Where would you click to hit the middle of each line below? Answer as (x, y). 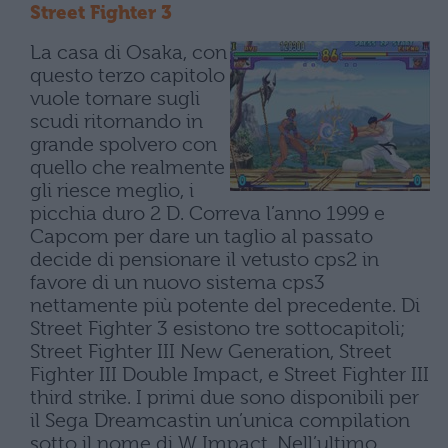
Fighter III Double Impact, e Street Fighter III (229, 374)
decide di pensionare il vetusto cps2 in (204, 259)
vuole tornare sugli (115, 98)
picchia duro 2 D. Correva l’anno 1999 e (207, 213)
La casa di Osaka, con (128, 52)
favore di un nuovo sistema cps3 (177, 282)
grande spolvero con (123, 144)
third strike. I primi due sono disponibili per (224, 397)
